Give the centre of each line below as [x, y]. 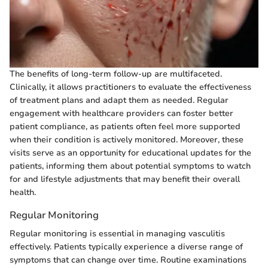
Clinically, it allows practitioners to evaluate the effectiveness [130, 87]
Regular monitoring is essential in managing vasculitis [117, 234]
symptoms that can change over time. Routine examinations [128, 260]
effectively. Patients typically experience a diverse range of [126, 247]
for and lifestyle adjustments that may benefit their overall [125, 179]
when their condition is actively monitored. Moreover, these [127, 139]
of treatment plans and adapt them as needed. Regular [119, 100]
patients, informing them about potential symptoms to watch [130, 166]
